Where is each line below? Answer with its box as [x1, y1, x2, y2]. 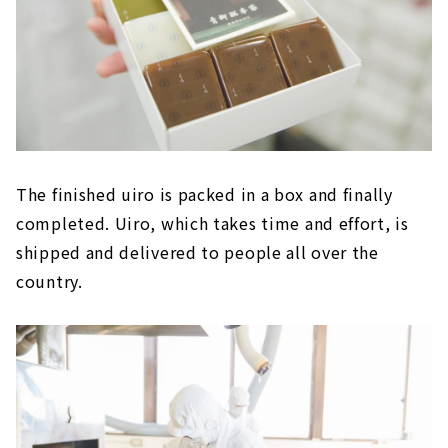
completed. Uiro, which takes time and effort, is [16, 210, 409, 235]
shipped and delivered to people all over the [16, 239, 379, 264]
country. [16, 268, 83, 293]
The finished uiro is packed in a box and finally [16, 181, 393, 206]
